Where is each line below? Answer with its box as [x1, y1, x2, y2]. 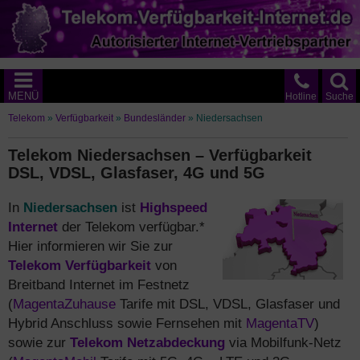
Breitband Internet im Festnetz [8, 276, 190, 292]
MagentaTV [246, 315, 314, 331]
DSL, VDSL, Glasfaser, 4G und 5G [8, 164, 265, 182]
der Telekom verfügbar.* [58, 219, 205, 235]
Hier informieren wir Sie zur [8, 238, 173, 254]
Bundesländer [124, 112, 186, 124]
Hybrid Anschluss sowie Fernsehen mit [8, 315, 246, 331]
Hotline [285, 91, 317, 102]
